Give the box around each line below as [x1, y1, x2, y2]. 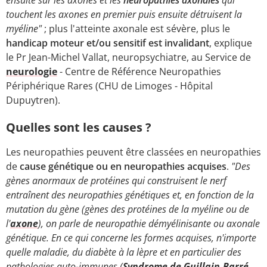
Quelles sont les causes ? [6, 119, 151, 135]
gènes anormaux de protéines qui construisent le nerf [6, 173, 226, 187]
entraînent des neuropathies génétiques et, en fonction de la [6, 188, 254, 201]
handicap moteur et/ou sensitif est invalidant [6, 36, 209, 49]
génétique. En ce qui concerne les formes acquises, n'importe [6, 231, 256, 244]
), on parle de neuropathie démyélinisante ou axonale [38, 216, 260, 230]
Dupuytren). [6, 93, 60, 107]
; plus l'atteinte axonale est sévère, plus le [42, 21, 230, 35]
